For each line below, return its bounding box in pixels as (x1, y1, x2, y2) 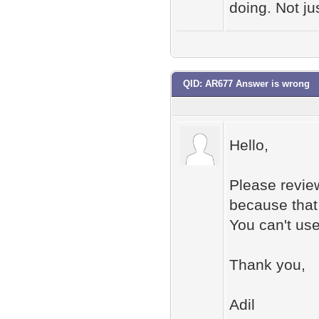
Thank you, (229, 256, 305, 273)
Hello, (229, 137, 268, 153)
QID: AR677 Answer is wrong (183, 78, 310, 89)
